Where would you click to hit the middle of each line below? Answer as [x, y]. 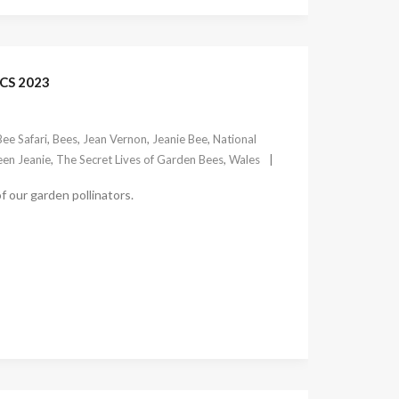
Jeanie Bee [179, 139]
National [234, 139]
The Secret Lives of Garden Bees [139, 160]
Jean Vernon [114, 139]
